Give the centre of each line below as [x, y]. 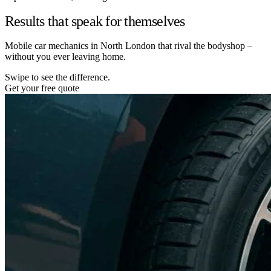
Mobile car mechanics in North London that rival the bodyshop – [129, 45]
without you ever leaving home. [65, 56]
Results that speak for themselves [95, 21]
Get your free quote [42, 88]
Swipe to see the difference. [57, 77]
